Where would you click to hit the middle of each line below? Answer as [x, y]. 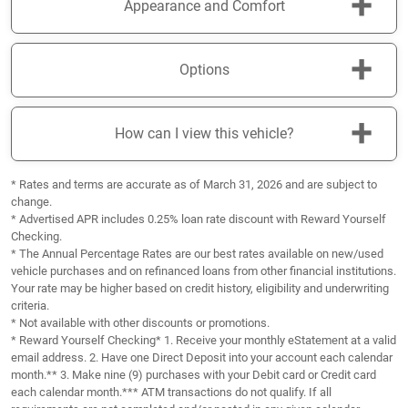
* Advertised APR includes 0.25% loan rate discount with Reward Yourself [199, 219]
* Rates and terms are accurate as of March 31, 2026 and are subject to [194, 185]
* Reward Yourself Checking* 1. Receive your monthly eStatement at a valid [204, 341]
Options [204, 70]
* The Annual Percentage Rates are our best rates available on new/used [197, 254]
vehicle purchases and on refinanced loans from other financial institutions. [204, 271]
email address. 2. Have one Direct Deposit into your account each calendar [202, 358]
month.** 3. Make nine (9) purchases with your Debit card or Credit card [194, 375]
